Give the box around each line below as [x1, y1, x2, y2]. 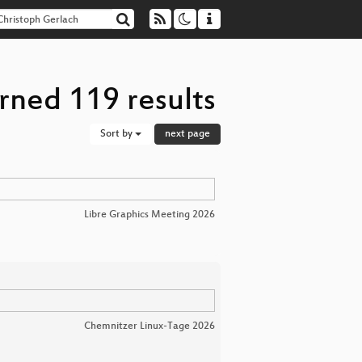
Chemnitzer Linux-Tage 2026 [84, 321, 215, 332]
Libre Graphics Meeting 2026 [84, 209, 215, 221]
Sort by [100, 128, 135, 140]
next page [165, 128, 210, 140]
